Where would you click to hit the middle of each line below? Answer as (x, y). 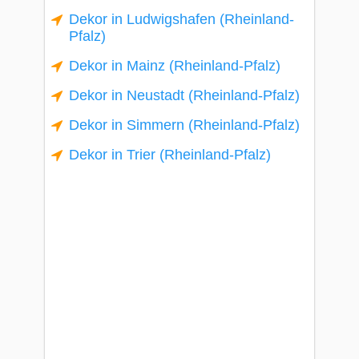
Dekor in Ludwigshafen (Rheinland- (182, 19)
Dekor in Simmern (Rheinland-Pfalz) (184, 125)
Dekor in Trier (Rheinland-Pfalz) (170, 155)
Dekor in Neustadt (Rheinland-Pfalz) (184, 95)
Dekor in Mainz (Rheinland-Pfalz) (175, 66)
